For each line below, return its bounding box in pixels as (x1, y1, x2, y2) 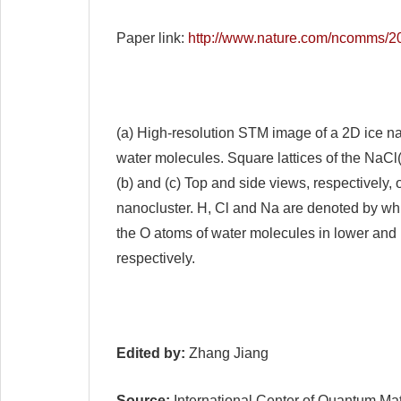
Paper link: (116, 30, 188, 46)
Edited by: (116, 346, 185, 361)
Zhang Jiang (185, 346, 269, 361)
